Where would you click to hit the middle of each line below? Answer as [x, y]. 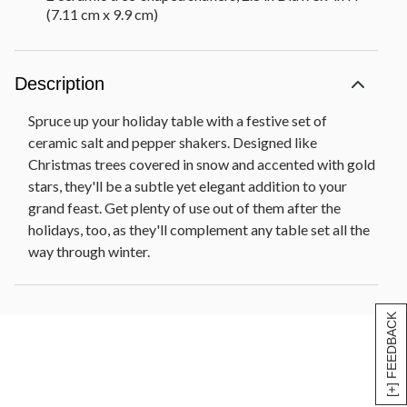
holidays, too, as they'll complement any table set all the [199, 229]
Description [60, 83]
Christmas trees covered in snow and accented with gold [202, 164]
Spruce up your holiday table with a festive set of [178, 120]
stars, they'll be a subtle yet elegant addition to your [188, 185]
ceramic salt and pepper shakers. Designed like [173, 142]
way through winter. [89, 251]
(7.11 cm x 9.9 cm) [102, 14]
